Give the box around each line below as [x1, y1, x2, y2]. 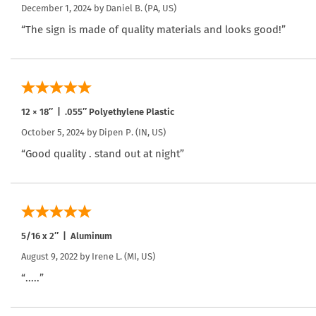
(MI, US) [122, 250, 155, 262]
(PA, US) [142, 2, 176, 13]
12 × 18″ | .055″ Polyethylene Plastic [21, 106, 174, 117]
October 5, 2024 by [21, 126, 99, 138]
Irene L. [92, 250, 122, 262]
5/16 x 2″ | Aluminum [21, 230, 112, 241]
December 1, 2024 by [21, 2, 106, 13]
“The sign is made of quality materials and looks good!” [21, 23, 286, 36]
